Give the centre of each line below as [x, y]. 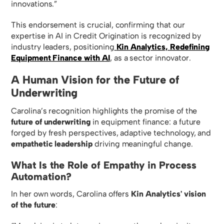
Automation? [41, 176]
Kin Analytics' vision [169, 193]
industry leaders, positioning [63, 46]
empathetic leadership [52, 143]
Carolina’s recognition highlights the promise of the [104, 110]
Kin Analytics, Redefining [163, 46]
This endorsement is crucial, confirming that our [98, 24]
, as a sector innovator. [150, 57]
